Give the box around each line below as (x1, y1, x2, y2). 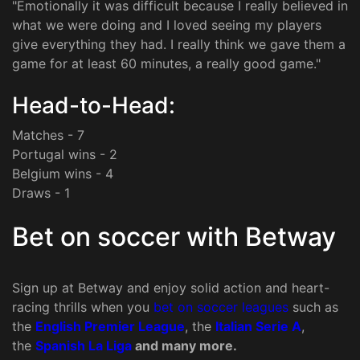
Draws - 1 (12, 185, 70, 202)
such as (288, 299, 338, 316)
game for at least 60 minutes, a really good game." (12, 55, 321, 72)
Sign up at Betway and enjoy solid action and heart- (12, 280, 329, 297)
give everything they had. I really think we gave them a (12, 36, 346, 53)
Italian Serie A (215, 318, 301, 335)
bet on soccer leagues (153, 299, 288, 316)
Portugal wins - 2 (12, 146, 117, 163)
